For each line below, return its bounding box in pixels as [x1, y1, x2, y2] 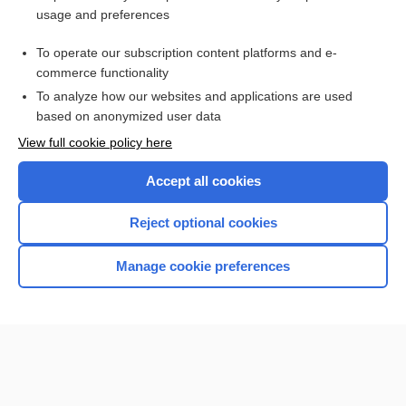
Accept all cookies [145, 173, 261, 188]
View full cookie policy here [18, 135, 172, 150]
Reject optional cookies [129, 215, 277, 230]
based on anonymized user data [36, 109, 221, 123]
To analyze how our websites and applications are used [36, 89, 353, 103]
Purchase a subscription [137, 26, 269, 39]
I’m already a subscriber [137, 65, 269, 78]
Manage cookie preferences [116, 258, 290, 274]
